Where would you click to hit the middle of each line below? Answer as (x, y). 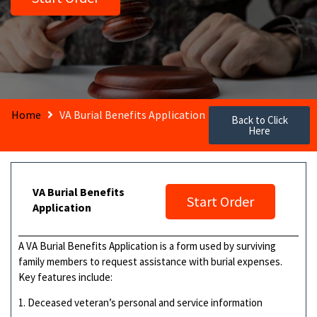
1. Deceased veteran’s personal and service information (140, 303)
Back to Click (259, 120)
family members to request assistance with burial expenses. (150, 261)
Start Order (220, 201)
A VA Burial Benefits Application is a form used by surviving (147, 246)
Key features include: (65, 277)
